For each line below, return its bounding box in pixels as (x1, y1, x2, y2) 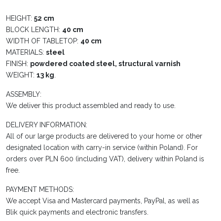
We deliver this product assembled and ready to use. (6, 101, 176, 110)
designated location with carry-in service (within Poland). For (6, 143, 198, 151)
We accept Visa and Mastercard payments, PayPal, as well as (6, 196, 199, 205)
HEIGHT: (6, 14, 34, 22)
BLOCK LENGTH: (6, 25, 62, 34)
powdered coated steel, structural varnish (30, 59, 181, 68)
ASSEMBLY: (6, 90, 41, 98)
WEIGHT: (6, 71, 37, 79)
